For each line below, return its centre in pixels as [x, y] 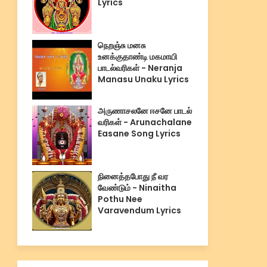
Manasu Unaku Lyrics [143, 79]
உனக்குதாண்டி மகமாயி [137, 57]
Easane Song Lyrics [139, 133]
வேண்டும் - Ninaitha [137, 188]
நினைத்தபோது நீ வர [133, 176]
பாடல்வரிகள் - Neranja [140, 68]
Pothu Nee [120, 199]
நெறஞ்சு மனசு [122, 45]
